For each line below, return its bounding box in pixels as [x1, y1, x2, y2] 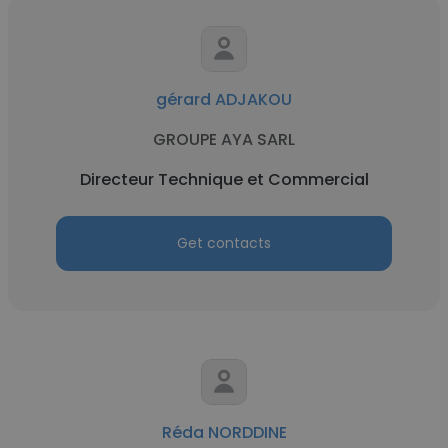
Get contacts [177, 233, 271, 253]
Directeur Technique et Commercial [79, 168, 369, 191]
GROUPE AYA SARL [153, 128, 295, 151]
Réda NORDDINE [161, 421, 287, 444]
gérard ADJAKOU [156, 88, 292, 111]
